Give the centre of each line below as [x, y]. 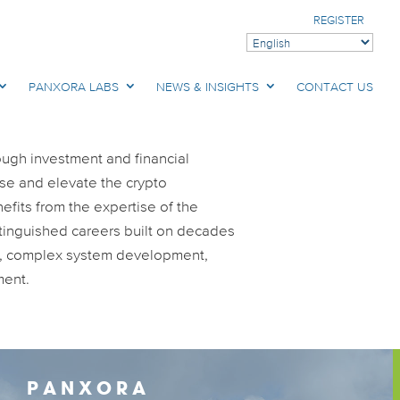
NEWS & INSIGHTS [208, 87]
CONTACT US [335, 87]
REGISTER [339, 21]
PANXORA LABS [74, 87]
